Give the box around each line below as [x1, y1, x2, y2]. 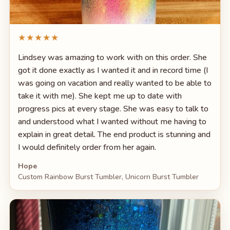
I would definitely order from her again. [17, 141, 156, 153]
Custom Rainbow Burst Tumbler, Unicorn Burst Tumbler [17, 171, 199, 182]
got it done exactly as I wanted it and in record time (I [17, 64, 208, 76]
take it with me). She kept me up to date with [17, 90, 182, 102]
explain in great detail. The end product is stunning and [17, 128, 210, 140]
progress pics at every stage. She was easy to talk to [17, 103, 208, 114]
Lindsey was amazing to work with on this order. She [17, 51, 207, 63]
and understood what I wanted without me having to [17, 116, 206, 127]
